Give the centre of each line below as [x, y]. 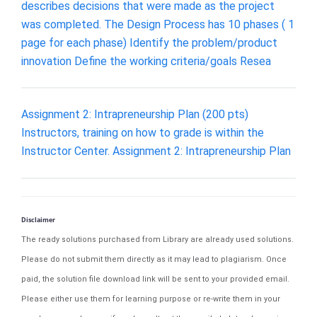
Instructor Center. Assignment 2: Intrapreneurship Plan [156, 151]
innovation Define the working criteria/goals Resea [146, 61]
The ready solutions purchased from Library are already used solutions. [157, 239]
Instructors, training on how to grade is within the [143, 133]
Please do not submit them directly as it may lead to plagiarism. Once [154, 259]
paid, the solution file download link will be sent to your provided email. [155, 279]
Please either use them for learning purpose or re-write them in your [151, 299]
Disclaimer [38, 219]
